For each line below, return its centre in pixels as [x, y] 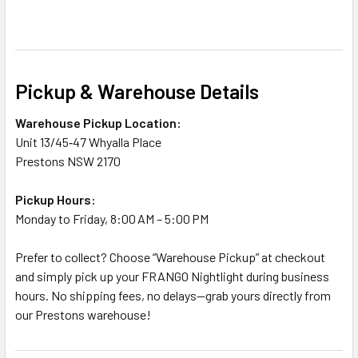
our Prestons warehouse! [83, 314]
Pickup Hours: [56, 199]
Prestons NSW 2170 [68, 161]
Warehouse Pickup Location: [98, 122]
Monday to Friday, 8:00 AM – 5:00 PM [112, 218]
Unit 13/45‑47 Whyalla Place [88, 141]
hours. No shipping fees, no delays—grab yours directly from [173, 295]
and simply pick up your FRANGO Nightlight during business [172, 276]
